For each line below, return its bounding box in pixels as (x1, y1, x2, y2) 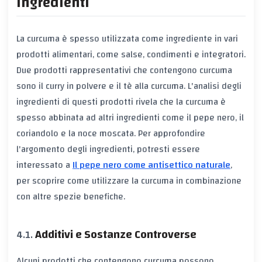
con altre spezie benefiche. (16, 188, 125, 205)
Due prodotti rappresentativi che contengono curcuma (16, 61, 232, 78)
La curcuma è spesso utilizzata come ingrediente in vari (16, 30, 238, 47)
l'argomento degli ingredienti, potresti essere (16, 140, 200, 157)
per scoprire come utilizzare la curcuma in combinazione (16, 172, 242, 189)
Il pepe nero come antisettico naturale (73, 156, 230, 173)
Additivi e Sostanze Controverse (35, 223, 196, 245)
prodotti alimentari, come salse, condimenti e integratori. (16, 46, 246, 63)
